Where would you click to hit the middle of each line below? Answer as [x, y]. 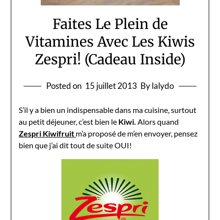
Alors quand [158, 121]
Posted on [65, 85]
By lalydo [157, 85]
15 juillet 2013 [111, 85]
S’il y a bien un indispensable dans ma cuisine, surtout [108, 110]
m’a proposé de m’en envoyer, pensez [137, 133]
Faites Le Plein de [110, 24]
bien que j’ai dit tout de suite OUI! [75, 145]
